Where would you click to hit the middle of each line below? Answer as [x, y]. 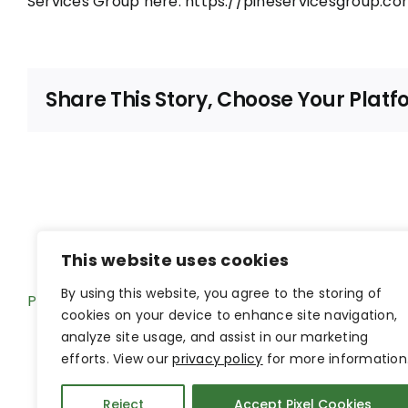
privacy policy [218, 359]
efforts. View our [117, 359]
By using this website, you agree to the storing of [221, 293]
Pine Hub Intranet [92, 301]
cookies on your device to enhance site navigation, [229, 315]
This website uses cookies [175, 260]
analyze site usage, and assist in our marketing [215, 337]
